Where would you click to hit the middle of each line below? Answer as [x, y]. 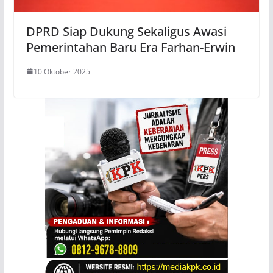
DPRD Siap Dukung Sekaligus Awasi [126, 31]
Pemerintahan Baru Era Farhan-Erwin [130, 47]
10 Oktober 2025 [62, 71]
